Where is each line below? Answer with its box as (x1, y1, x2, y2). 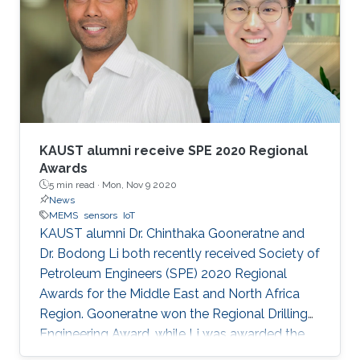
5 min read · (49, 178, 102, 190)
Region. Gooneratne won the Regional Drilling (39, 305, 308, 321)
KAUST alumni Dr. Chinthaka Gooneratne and (39, 225, 305, 241)
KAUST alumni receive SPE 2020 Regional (39, 142, 308, 158)
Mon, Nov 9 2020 (102, 178, 177, 190)
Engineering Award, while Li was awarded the (39, 325, 305, 342)
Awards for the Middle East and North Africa (39, 285, 300, 301)
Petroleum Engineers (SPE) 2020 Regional (39, 265, 287, 281)
